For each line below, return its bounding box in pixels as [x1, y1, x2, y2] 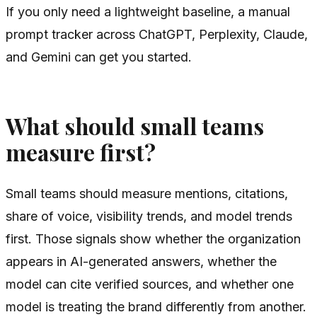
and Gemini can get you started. [6, 50, 192, 65]
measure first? [6, 137, 156, 168]
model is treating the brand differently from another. [6, 299, 306, 314]
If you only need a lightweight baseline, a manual [6, 4, 290, 20]
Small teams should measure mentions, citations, [6, 185, 288, 201]
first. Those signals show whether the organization [6, 231, 301, 246]
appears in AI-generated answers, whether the [6, 253, 277, 269]
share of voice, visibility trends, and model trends [6, 208, 292, 224]
